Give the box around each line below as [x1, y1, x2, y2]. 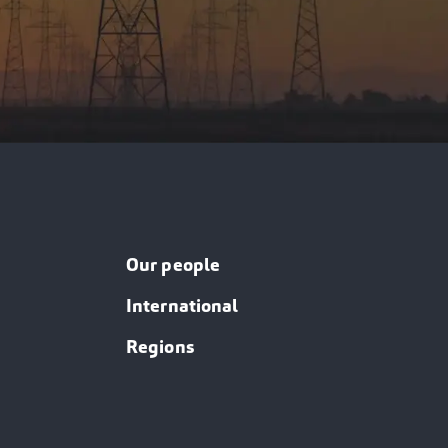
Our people [126, 253, 221, 278]
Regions [126, 335, 194, 360]
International [126, 294, 239, 319]
